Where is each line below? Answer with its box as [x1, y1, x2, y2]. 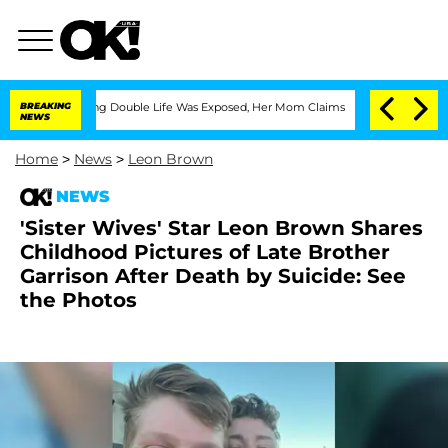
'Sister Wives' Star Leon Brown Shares [20, 216, 423, 240]
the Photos [20, 288, 137, 312]
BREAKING [20, 100, 71, 111]
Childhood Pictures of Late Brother [20, 240, 390, 264]
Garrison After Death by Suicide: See [20, 264, 406, 288]
